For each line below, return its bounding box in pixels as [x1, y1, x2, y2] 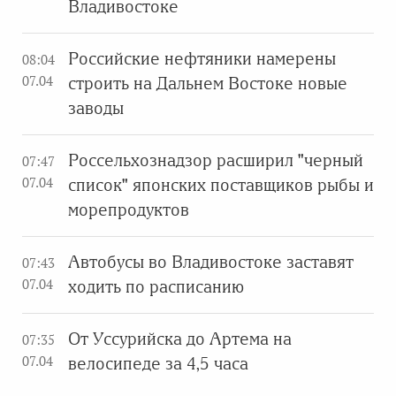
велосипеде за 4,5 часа [68, 354, 248, 373]
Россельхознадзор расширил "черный [68, 151, 363, 170]
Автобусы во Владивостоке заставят [68, 253, 354, 271]
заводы [68, 99, 124, 118]
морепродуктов [68, 201, 189, 219]
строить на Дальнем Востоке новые [68, 74, 347, 93]
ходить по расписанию [68, 278, 244, 296]
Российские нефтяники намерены [68, 49, 336, 68]
